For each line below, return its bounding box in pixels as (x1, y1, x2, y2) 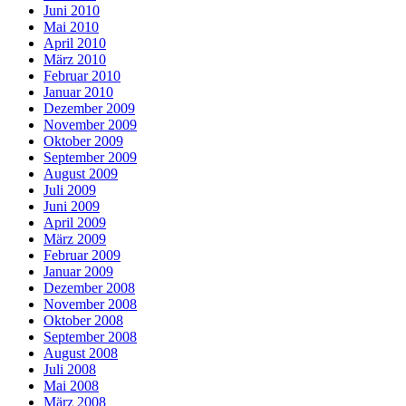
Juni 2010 (43, 2, 100, 18)
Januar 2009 (43, 263, 113, 279)
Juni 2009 (43, 198, 100, 214)
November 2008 (43, 295, 137, 312)
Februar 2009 (43, 246, 121, 263)
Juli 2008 (43, 361, 96, 377)
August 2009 (43, 165, 118, 181)
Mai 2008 (43, 377, 99, 393)
